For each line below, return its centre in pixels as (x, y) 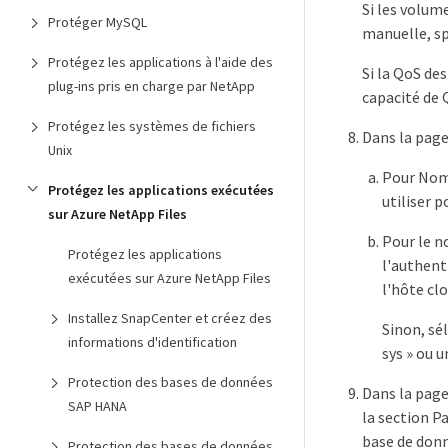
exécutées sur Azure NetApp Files (169, 278)
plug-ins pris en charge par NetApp (151, 86)
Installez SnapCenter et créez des (170, 318)
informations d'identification (152, 342)
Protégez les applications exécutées (161, 190)
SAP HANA (97, 406)
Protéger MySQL (97, 22)
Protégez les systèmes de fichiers (152, 126)
